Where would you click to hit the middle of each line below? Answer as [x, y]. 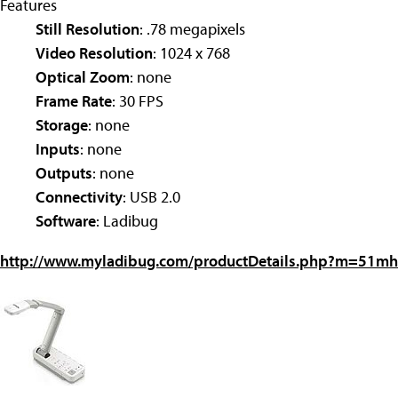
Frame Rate [74, 100]
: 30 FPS [138, 100]
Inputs [58, 148]
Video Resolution [94, 52]
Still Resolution [88, 28]
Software [66, 220]
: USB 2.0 [151, 196]
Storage [62, 124]
